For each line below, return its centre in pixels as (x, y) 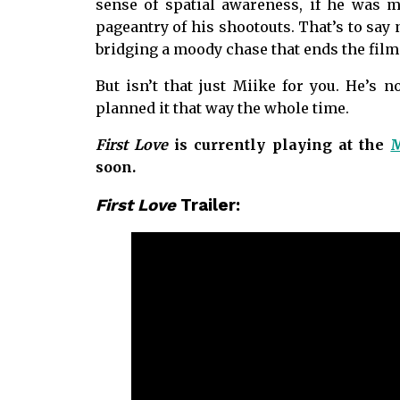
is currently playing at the (279, 145)
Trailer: (208, 205)
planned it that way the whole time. (222, 108)
